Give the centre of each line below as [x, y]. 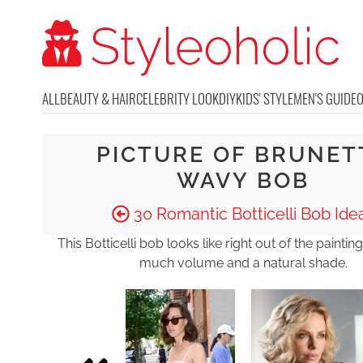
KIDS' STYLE [265, 98]
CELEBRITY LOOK [177, 98]
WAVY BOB [243, 180]
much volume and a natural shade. [243, 263]
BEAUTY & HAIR [98, 98]
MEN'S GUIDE [325, 98]
